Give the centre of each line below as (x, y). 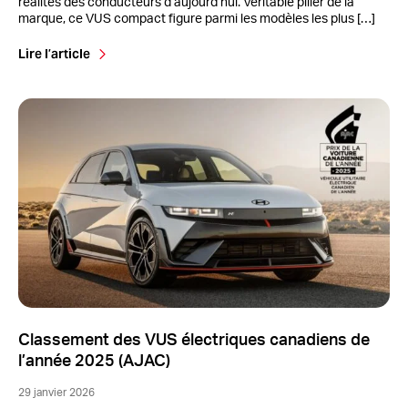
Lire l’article (54, 54)
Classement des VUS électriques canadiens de (194, 341)
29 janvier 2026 (56, 393)
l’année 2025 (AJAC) (94, 362)
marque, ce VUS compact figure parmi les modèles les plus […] (197, 20)
